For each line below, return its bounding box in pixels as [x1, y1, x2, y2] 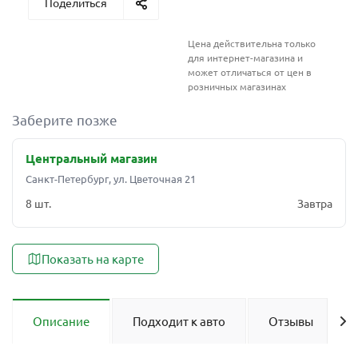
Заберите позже [12, 111, 117, 128]
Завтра [297, 196, 332, 210]
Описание [33, 313, 89, 328]
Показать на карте [42, 251, 144, 266]
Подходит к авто [133, 313, 225, 328]
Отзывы [268, 313, 313, 328]
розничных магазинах [188, 80, 286, 93]
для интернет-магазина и [188, 51, 303, 64]
